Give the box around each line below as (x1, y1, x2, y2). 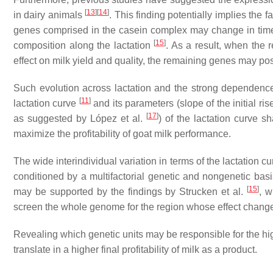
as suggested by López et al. (13, 113, 146, 124)
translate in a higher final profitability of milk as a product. (13, 244, 257, 255)
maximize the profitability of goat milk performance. (13, 129, 231, 139)
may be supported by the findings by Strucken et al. (13, 186, 247, 197)
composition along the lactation (13, 40, 154, 51)
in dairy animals (13, 10, 85, 20)
